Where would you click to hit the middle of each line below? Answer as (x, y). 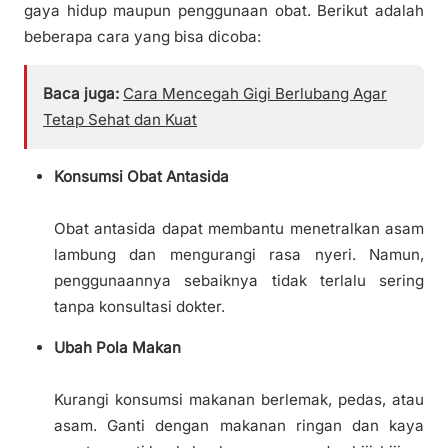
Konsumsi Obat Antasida (141, 177)
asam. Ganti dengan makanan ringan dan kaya (239, 426)
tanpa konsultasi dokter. (139, 307)
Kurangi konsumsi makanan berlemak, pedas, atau (239, 400)
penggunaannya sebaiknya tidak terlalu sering (239, 281)
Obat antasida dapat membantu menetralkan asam (239, 229)
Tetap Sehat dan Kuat (120, 119)
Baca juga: (81, 93)
